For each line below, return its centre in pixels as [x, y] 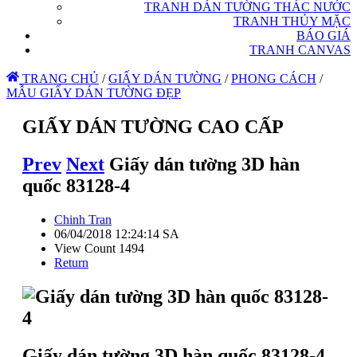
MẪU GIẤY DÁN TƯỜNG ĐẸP [94, 93]
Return [71, 262]
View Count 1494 [99, 248]
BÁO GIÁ [324, 35]
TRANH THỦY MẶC [292, 21]
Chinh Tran [83, 219]
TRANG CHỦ [59, 78]
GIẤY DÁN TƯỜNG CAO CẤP [153, 126]
